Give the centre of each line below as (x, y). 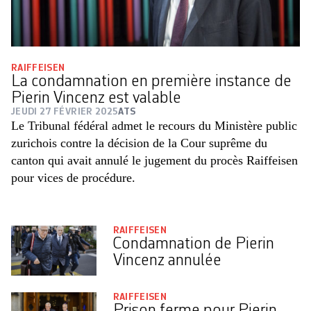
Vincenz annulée (167, 261)
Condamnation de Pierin (193, 245)
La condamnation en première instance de (151, 82)
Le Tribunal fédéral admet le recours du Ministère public (154, 126)
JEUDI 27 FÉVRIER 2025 (65, 112)
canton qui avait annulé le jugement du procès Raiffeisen (154, 161)
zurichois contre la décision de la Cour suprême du (139, 143)
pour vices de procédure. (73, 178)
